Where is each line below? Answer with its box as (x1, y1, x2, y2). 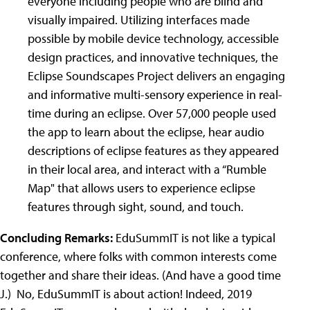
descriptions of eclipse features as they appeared (28, 143, 279, 158)
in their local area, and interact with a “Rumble (28, 161, 266, 177)
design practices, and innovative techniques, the (28, 49, 278, 65)
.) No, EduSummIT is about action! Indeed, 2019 (5, 286, 252, 302)
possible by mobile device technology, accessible (28, 30, 279, 46)
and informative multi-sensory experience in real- (28, 86, 282, 102)
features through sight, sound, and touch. (28, 199, 244, 215)
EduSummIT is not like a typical (113, 230, 275, 246)
